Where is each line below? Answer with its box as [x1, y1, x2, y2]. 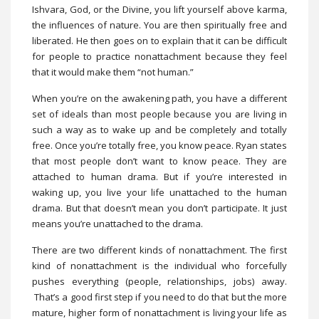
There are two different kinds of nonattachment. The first [32, 243, 287, 256]
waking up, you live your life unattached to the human [32, 185, 287, 199]
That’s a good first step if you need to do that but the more [32, 290, 287, 303]
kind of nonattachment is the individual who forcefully [32, 258, 287, 272]
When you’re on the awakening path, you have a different [32, 91, 287, 105]
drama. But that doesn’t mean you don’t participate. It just [32, 201, 287, 214]
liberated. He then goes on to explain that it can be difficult [32, 33, 287, 47]
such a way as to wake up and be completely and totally [32, 122, 287, 136]
